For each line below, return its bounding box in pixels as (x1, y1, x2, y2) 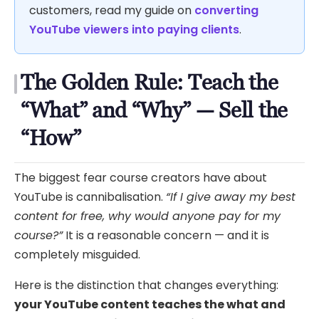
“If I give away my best (166, 188, 296, 205)
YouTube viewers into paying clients (29, 21, 239, 38)
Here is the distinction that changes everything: (14, 276, 278, 293)
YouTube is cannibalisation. (14, 188, 166, 205)
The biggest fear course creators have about (14, 169, 267, 186)
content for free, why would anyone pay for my (14, 207, 281, 224)
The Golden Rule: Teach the (21, 70, 278, 95)
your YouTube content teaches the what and (14, 296, 286, 313)
